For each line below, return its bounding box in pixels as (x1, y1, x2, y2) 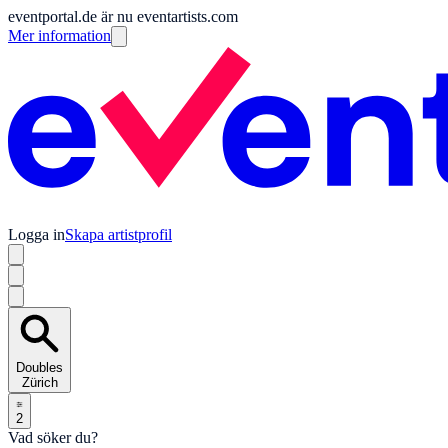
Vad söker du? (8, 428, 98, 446)
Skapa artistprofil (65, 225, 172, 243)
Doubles (16, 359, 63, 375)
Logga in (8, 225, 65, 243)
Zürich (21, 374, 58, 390)
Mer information (8, 27, 111, 44)
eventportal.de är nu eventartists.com (8, 8, 238, 25)
